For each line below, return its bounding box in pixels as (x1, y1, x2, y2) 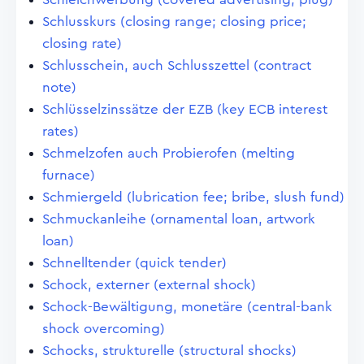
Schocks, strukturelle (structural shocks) (42, 344, 297, 357)
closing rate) (42, 37, 122, 50)
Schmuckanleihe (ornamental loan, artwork (42, 212, 315, 226)
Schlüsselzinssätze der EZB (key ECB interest (42, 102, 327, 116)
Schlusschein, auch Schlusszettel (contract (42, 58, 311, 72)
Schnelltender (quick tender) (42, 256, 227, 270)
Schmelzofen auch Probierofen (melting (42, 146, 295, 160)
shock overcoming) (42, 322, 165, 336)
